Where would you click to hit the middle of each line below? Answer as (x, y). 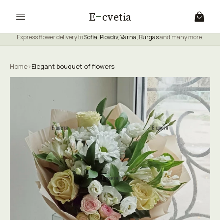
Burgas (149, 37)
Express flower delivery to (50, 37)
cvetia (117, 17)
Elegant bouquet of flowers (73, 66)
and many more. (181, 37)
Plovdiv (109, 37)
